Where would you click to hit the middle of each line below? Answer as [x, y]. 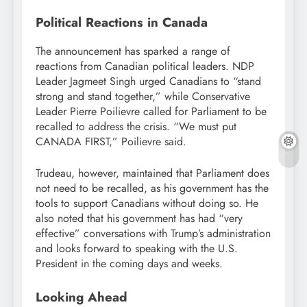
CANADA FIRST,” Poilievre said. [111, 142]
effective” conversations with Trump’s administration [153, 234]
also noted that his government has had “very [139, 219]
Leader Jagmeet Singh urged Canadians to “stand [148, 82]
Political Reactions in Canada [122, 22]
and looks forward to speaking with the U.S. [137, 249]
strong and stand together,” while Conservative [143, 97]
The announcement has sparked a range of [133, 51]
